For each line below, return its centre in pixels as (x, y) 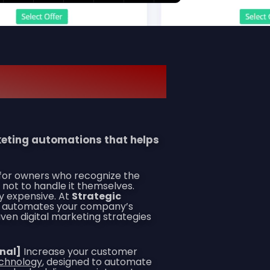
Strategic (96, 196)
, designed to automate (97, 262)
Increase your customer (79, 251)
